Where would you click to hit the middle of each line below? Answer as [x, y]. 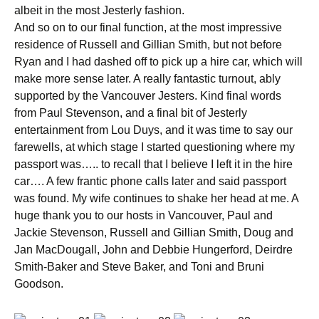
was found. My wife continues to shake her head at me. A [156, 198]
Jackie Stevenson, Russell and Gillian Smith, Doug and [154, 232]
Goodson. [39, 284]
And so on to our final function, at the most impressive [148, 27]
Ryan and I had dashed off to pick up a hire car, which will [158, 62]
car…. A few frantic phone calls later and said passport [150, 181]
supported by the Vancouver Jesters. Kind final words [148, 96]
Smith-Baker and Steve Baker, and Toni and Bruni [139, 267]
